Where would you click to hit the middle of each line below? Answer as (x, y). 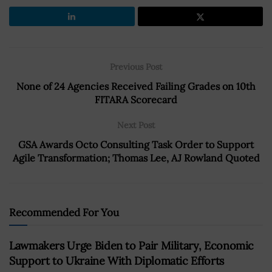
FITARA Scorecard (136, 99)
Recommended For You (64, 212)
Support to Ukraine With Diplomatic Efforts (117, 260)
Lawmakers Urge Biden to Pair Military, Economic (132, 245)
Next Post (136, 125)
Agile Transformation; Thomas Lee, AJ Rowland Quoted (136, 158)
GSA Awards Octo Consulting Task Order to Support (136, 144)
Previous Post (136, 66)
